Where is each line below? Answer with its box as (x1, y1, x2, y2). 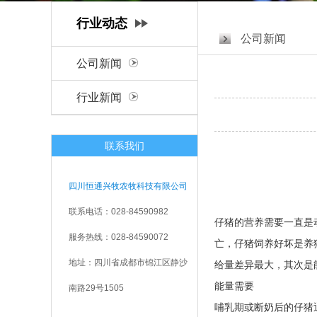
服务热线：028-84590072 (69, 232, 168, 242)
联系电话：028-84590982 (69, 207, 168, 217)
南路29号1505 (69, 283, 124, 293)
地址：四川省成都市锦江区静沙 (69, 258, 188, 267)
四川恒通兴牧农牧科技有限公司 (69, 181, 188, 191)
